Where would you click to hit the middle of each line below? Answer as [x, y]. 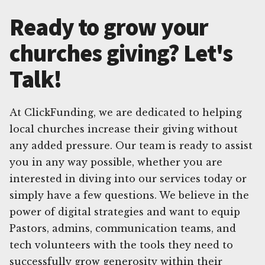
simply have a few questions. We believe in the [129, 195]
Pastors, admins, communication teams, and [123, 228]
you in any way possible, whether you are [116, 162]
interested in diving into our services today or [128, 178]
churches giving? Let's [121, 53]
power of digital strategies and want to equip [125, 211]
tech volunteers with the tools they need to [121, 245]
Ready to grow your [109, 27]
